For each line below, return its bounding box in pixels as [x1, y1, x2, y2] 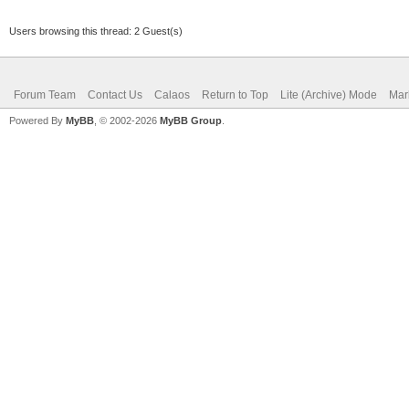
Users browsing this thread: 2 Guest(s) [9, 25, 183, 37]
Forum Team [14, 88, 76, 101]
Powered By [9, 114, 66, 126]
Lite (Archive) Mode [280, 88, 377, 101]
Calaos [154, 88, 190, 101]
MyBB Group [160, 114, 222, 126]
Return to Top [202, 88, 268, 101]
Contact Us [88, 88, 142, 101]
